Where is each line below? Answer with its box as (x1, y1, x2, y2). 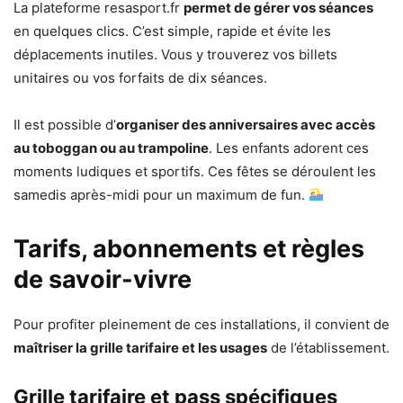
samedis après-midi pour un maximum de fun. (13, 185, 309, 203)
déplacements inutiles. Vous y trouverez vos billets (13, 45, 337, 63)
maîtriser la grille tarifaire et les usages (13, 338, 267, 356)
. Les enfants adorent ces (209, 139, 369, 157)
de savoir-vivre (13, 264, 192, 294)
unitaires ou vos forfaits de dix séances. (13, 68, 267, 86)
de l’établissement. (267, 338, 390, 356)
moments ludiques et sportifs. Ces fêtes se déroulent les (13, 162, 376, 180)
